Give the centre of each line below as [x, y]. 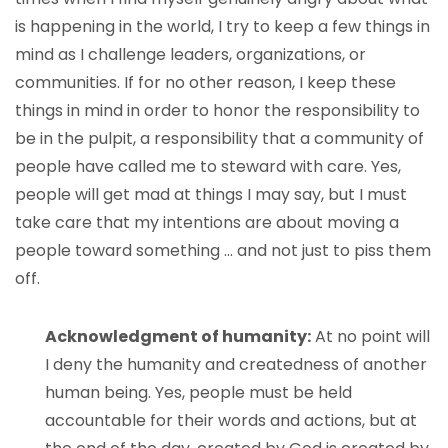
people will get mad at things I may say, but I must [211, 194]
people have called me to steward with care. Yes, [208, 166]
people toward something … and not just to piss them [223, 250]
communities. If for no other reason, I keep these [205, 82]
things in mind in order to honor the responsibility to [217, 110]
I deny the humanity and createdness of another [236, 364]
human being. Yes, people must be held [198, 392]
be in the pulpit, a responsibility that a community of [219, 138]
